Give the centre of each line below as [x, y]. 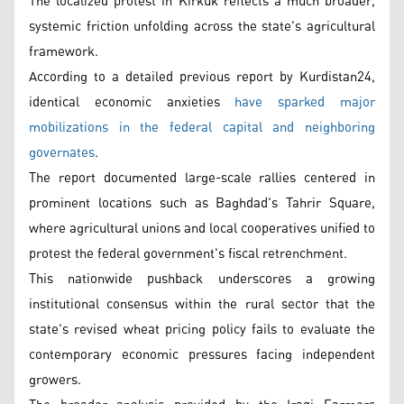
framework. [64, 51]
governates [62, 152]
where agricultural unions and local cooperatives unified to [202, 228]
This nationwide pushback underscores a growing [202, 279]
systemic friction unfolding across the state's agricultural [202, 26]
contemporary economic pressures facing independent [202, 354]
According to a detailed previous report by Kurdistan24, [202, 77]
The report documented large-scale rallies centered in [202, 178]
